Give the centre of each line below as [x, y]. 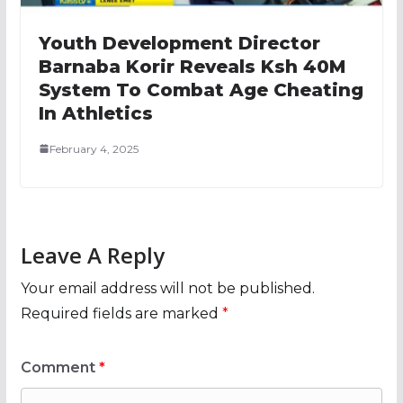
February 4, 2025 [94, 148]
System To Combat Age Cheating [201, 90]
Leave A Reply [92, 255]
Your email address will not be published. [167, 288]
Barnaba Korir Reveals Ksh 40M [192, 66]
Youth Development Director [179, 43]
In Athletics [95, 113]
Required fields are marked [121, 313]
